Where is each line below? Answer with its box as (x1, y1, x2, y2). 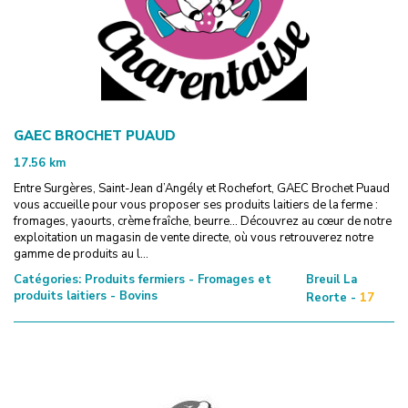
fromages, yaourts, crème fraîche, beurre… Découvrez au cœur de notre (14, 212, 392, 229)
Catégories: (14, 270, 81, 288)
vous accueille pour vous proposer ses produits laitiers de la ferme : (14, 196, 378, 213)
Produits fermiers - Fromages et (81, 270, 271, 288)
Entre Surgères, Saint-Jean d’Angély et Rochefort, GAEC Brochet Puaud (14, 179, 390, 197)
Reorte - (305, 289, 356, 306)
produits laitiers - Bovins (14, 287, 158, 304)
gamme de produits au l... (14, 245, 148, 262)
